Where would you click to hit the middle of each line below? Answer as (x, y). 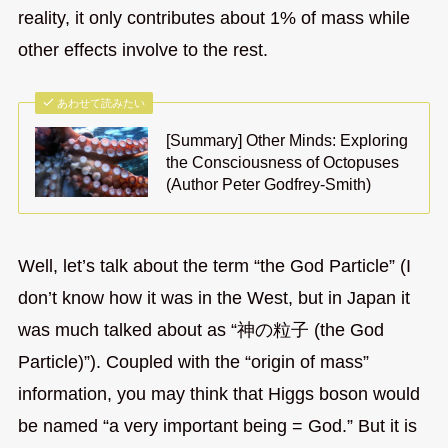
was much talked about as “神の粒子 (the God (200, 329)
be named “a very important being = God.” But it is (217, 425)
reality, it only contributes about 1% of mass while (213, 18)
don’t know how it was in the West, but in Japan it (213, 297)
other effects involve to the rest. (142, 50)
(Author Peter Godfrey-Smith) (269, 183)
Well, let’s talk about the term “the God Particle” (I (214, 265)
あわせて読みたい (101, 102)
